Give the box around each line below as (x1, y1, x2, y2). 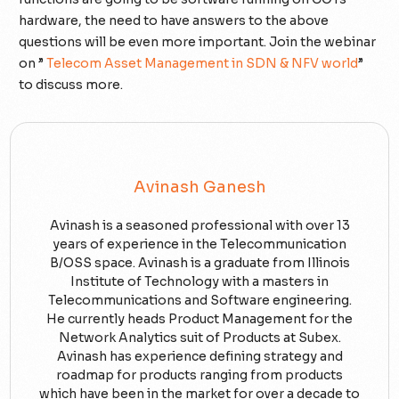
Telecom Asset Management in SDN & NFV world (46, 54, 359, 71)
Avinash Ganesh (133, 176, 266, 197)
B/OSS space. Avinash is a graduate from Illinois (49, 254, 350, 271)
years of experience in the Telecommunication (53, 235, 346, 252)
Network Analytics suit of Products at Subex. (58, 329, 341, 346)
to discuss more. (19, 76, 124, 93)
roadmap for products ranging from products (56, 366, 343, 383)
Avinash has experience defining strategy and (56, 347, 343, 364)
